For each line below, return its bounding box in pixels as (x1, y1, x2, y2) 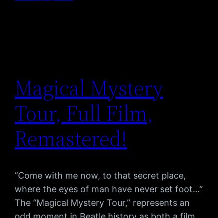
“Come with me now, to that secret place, (15, 170, 186, 181)
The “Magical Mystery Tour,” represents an (15, 198, 190, 208)
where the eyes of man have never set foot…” (15, 184, 203, 195)
